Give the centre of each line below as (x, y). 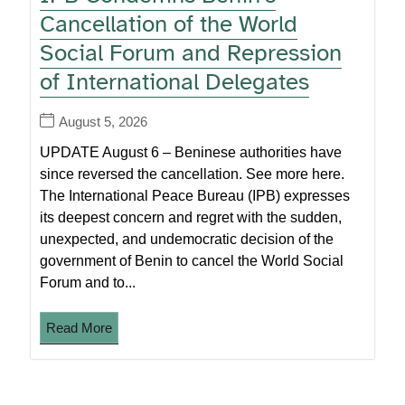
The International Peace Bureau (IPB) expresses (195, 195)
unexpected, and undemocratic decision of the (187, 239)
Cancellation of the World (169, 24)
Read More (80, 327)
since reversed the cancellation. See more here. (193, 174)
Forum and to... (88, 282)
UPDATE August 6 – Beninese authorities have (191, 152)
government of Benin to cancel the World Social (192, 260)
